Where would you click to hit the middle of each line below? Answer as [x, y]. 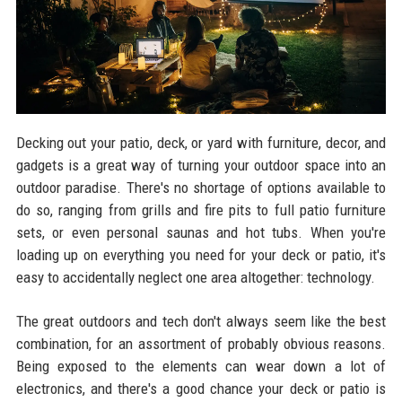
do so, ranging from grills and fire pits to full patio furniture [201, 210]
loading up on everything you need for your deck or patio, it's [201, 254]
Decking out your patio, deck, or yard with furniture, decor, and [201, 142]
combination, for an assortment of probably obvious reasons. [201, 343]
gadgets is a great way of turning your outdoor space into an [201, 165]
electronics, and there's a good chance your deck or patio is [201, 388]
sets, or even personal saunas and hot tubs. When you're [201, 232]
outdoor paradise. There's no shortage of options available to [201, 187]
